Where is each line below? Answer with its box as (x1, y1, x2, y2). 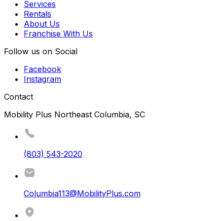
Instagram (24, 74, 61, 84)
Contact (4, 91, 33, 102)
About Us (24, 18, 60, 29)
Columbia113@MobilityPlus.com (24, 188, 141, 198)
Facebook (24, 64, 61, 74)
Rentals (24, 8, 51, 19)
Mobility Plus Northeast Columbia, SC (4, 109, 145, 119)
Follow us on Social (4, 46, 77, 56)
